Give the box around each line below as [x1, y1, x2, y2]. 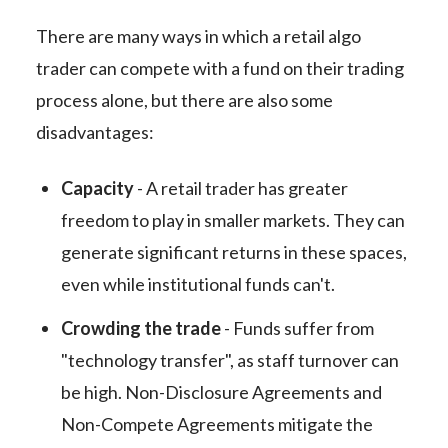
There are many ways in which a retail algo [35, 25, 361, 47]
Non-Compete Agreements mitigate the [60, 413, 373, 435]
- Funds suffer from [220, 317, 374, 339]
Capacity [60, 177, 134, 199]
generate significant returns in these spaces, [60, 241, 407, 263]
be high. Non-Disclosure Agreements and [60, 381, 382, 403]
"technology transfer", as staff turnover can [60, 349, 399, 371]
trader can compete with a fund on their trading [35, 57, 404, 79]
